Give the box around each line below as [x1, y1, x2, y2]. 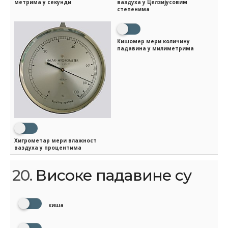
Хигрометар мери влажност [14, 136, 97, 144]
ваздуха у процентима [14, 144, 81, 151]
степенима [117, 6, 150, 13]
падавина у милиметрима [117, 44, 194, 52]
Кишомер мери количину [117, 37, 190, 45]
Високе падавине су [32, 165, 192, 185]
